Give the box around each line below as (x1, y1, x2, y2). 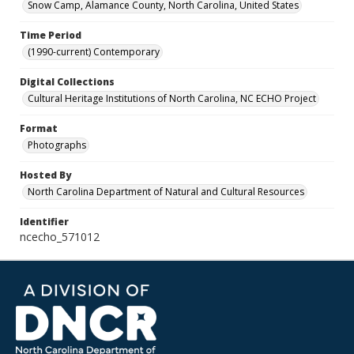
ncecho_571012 (20, 229, 100, 244)
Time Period (20, 28, 81, 42)
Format (20, 122, 58, 135)
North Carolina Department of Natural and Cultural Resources (28, 185, 304, 198)
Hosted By (20, 168, 71, 182)
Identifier (20, 215, 69, 228)
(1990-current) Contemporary (28, 45, 160, 58)
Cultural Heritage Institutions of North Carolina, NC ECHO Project (28, 92, 316, 105)
